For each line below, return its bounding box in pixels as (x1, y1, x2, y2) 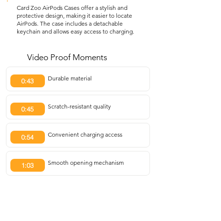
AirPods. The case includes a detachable (17, 20, 123, 27)
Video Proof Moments (27, 52, 107, 62)
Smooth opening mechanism (47, 159, 124, 166)
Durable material (47, 74, 92, 82)
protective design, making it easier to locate (17, 12, 132, 19)
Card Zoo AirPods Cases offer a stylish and (17, 4, 127, 11)
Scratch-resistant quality (47, 103, 111, 110)
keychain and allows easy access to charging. (17, 28, 134, 35)
